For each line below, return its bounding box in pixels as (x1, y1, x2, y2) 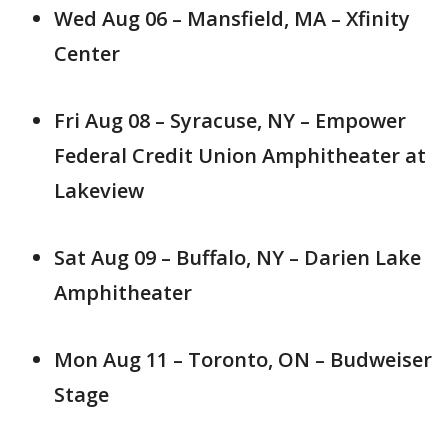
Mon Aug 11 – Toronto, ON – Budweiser (54, 346, 432, 374)
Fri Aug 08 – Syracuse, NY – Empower (54, 107, 406, 135)
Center (54, 40, 120, 68)
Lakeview (54, 177, 144, 205)
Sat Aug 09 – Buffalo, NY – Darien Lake (54, 244, 421, 272)
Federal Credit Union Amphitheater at (54, 142, 426, 170)
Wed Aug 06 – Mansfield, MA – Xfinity (54, 5, 410, 33)
